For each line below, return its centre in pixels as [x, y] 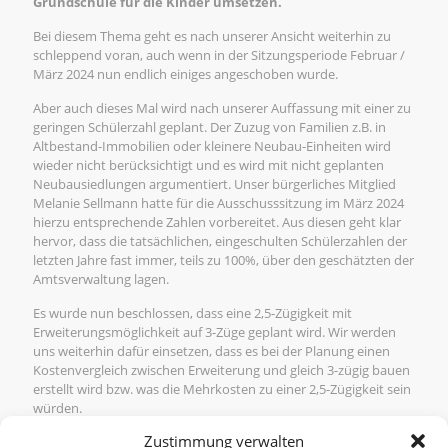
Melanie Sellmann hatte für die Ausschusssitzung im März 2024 [218, 203]
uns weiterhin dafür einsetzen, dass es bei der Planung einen [211, 351]
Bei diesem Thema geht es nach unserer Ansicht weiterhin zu [212, 36]
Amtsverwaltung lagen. [101, 279]
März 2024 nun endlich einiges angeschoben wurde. [185, 74]
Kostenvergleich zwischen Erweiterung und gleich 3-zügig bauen [221, 370]
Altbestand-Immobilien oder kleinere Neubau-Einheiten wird [212, 146]
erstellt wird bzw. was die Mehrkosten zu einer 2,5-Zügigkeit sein [222, 389]
